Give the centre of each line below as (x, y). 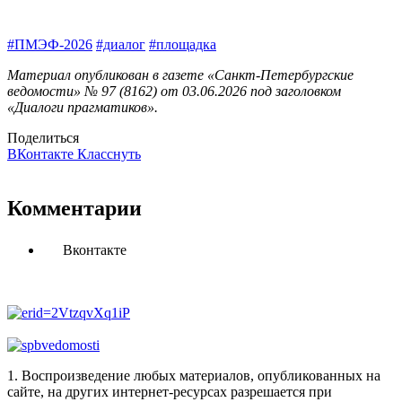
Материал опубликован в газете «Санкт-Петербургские (180, 75)
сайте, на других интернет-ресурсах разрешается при (170, 392)
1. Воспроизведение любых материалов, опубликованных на (194, 376)
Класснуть (109, 154)
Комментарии (74, 209)
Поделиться (43, 138)
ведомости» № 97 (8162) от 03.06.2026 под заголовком (174, 92)
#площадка (183, 45)
